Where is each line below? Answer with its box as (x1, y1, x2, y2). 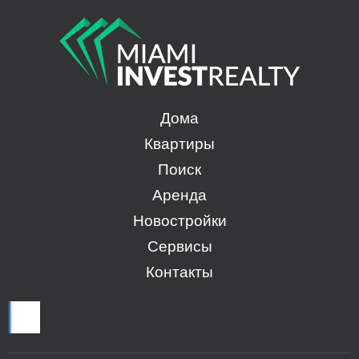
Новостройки (132, 208, 227, 230)
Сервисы (147, 234, 212, 256)
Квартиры (144, 131, 215, 153)
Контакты (146, 260, 213, 281)
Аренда (152, 183, 207, 204)
